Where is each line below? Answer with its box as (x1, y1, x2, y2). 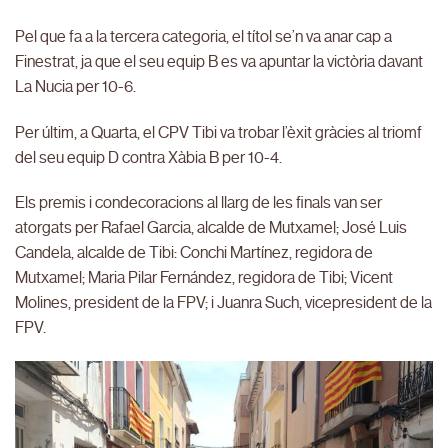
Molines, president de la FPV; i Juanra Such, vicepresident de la (15, 293, 432, 313)
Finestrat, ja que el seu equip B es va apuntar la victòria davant (15, 51, 423, 71)
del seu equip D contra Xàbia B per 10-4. (15, 147, 282, 167)
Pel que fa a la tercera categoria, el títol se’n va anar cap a (15, 26, 392, 46)
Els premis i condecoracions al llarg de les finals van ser (15, 193, 382, 213)
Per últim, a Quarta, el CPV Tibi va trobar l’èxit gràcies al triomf (15, 122, 422, 142)
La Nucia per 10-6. (15, 76, 136, 96)
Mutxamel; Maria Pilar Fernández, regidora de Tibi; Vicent (15, 268, 393, 288)
